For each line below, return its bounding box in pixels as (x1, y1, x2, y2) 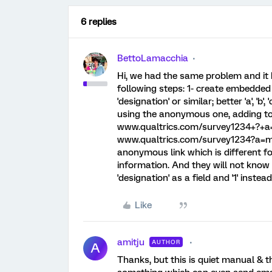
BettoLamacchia (117, 53, 188, 64)
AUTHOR (152, 239, 180, 245)
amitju (117, 237, 144, 248)
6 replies (81, 16, 117, 27)
